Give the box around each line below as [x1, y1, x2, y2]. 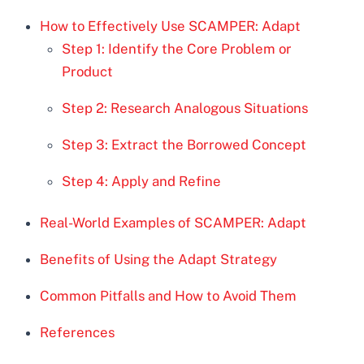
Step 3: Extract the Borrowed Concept [62, 136, 307, 153]
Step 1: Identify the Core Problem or [62, 41, 292, 58]
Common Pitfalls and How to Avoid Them [40, 287, 297, 304]
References [40, 323, 115, 340]
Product [62, 63, 114, 80]
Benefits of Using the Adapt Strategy [40, 251, 278, 268]
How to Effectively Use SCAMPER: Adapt [40, 18, 301, 35]
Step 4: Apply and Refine [62, 172, 222, 189]
